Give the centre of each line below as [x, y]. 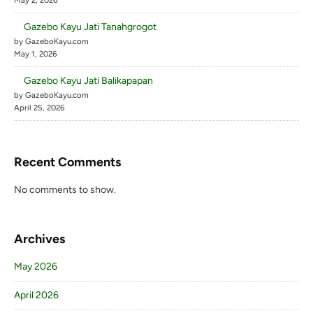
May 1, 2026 [35, 54]
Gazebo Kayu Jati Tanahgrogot [90, 27]
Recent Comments [67, 162]
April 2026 [36, 295]
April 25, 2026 [39, 108]
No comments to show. [65, 189]
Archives [39, 239]
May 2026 [36, 266]
